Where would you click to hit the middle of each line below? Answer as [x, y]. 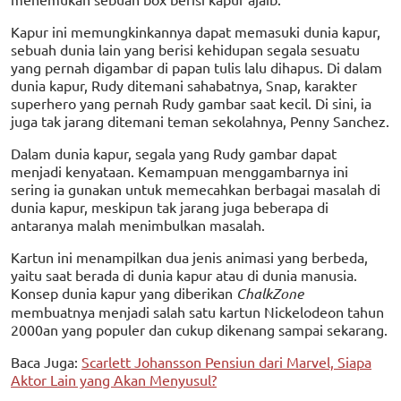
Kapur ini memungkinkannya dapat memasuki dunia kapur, [196, 32]
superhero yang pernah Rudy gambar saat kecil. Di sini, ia [191, 103]
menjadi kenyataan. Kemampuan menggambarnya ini [179, 171]
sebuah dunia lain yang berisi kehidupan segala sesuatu [185, 50]
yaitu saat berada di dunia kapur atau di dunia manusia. [184, 275]
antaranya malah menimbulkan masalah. [138, 225]
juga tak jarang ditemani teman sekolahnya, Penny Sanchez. [200, 121]
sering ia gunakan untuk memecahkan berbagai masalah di [196, 189]
